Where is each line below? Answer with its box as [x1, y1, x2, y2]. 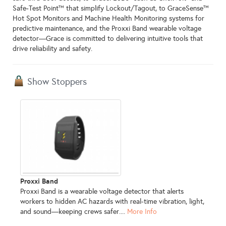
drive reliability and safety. [13, 44, 92, 53]
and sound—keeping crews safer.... [20, 207, 127, 216]
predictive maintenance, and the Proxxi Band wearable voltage [13, 24, 201, 33]
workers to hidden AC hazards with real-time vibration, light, [20, 197, 204, 206]
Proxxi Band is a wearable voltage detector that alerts [20, 187, 184, 196]
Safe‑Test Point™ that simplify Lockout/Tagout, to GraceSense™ [13, 4, 209, 13]
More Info [127, 207, 157, 216]
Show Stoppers [25, 76, 87, 88]
